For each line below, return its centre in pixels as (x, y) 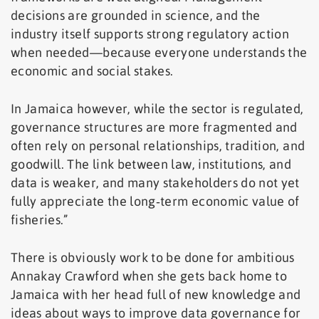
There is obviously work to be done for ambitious (153, 258)
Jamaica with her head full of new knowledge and (156, 295)
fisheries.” (40, 220)
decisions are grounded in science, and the (136, 16)
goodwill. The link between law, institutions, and (151, 164)
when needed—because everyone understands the (159, 53)
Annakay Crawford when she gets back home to (149, 276)
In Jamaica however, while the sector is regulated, (157, 109)
